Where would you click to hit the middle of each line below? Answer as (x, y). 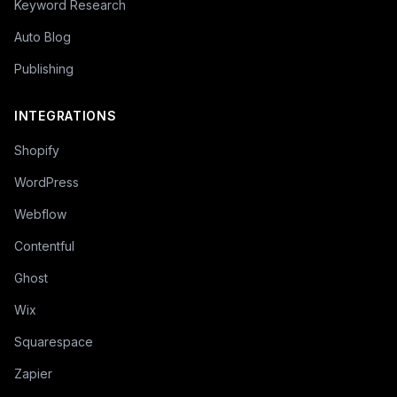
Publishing (44, 68)
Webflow (40, 214)
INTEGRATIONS (66, 115)
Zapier (33, 373)
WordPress (47, 182)
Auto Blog (43, 36)
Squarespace (54, 341)
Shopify (37, 150)
